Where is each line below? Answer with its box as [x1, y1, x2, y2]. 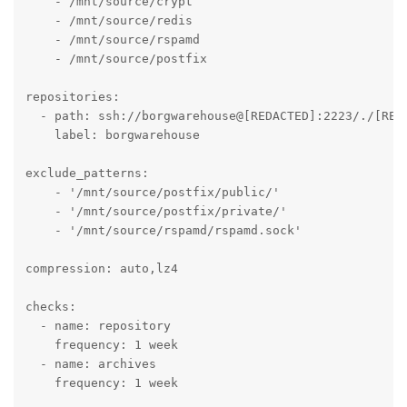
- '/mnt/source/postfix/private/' [25, 203, 287, 218]
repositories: [25, 89, 120, 104]
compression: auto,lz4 [25, 261, 178, 275]
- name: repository [25, 318, 171, 333]
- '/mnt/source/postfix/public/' [25, 184, 280, 199]
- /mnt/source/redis [25, 13, 193, 27]
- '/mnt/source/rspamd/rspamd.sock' [25, 223, 302, 237]
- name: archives [25, 356, 156, 371]
